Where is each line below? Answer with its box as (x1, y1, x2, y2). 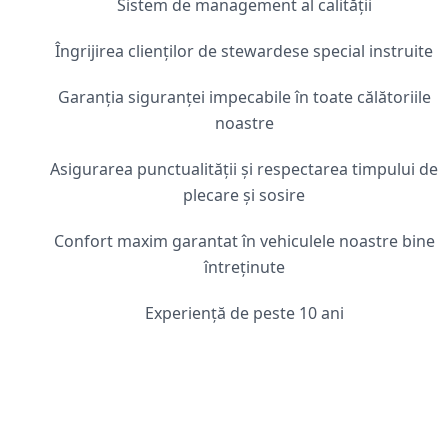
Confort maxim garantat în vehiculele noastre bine (53, 230, 435, 252)
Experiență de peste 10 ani (144, 302, 344, 324)
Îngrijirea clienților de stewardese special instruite (55, 40, 433, 62)
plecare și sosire (183, 184, 305, 206)
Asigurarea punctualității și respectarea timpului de (50, 158, 438, 180)
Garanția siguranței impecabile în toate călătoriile (57, 86, 431, 108)
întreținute (203, 256, 285, 278)
